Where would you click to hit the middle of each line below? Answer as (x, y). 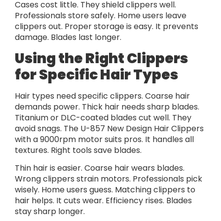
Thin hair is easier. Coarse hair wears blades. (100, 168)
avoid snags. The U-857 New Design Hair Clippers (109, 128)
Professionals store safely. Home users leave (101, 16)
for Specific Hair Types (96, 74)
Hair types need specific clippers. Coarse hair (102, 96)
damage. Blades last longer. (68, 37)
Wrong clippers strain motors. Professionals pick (109, 179)
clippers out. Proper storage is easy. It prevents (107, 27)
